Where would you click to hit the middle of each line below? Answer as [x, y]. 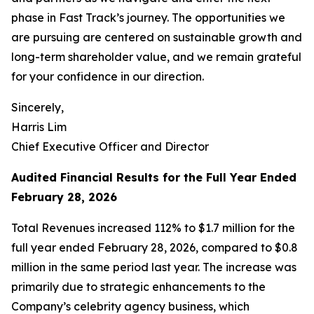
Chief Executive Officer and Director [110, 146]
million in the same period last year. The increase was [154, 267]
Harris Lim [39, 127]
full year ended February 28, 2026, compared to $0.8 [155, 247]
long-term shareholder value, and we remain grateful [156, 57]
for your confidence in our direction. [108, 76]
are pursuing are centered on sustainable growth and [157, 37]
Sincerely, [37, 107]
